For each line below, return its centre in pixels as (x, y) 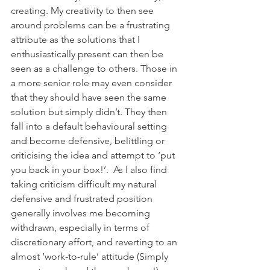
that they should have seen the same (90, 97)
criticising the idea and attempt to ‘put (94, 155)
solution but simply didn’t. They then (90, 111)
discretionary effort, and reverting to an (95, 242)
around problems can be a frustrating (92, 25)
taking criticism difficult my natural (85, 184)
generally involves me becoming (82, 213)
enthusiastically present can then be (88, 54)
